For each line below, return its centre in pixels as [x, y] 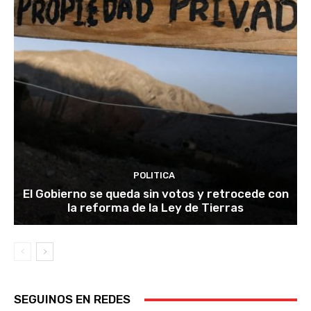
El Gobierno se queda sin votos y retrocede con [155, 194]
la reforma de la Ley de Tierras [155, 208]
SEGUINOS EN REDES [72, 300]
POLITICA [154, 176]
